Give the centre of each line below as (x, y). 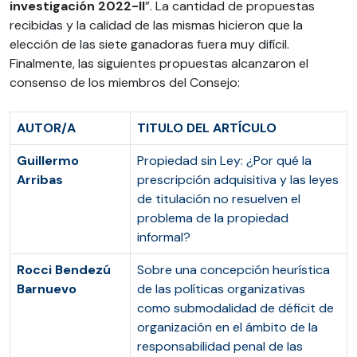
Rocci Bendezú (64, 270)
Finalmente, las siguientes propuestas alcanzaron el (159, 63)
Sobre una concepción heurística (233, 270)
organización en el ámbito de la (228, 327)
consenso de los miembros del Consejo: (125, 82)
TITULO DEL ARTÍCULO (207, 128)
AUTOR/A (46, 128)
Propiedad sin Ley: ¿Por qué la (224, 161)
